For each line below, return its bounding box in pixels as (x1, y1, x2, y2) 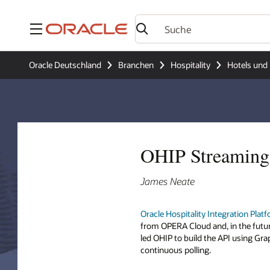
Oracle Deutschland (29, 59, 101, 71)
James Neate (140, 175, 195, 188)
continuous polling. (140, 244, 211, 256)
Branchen (118, 59, 154, 71)
